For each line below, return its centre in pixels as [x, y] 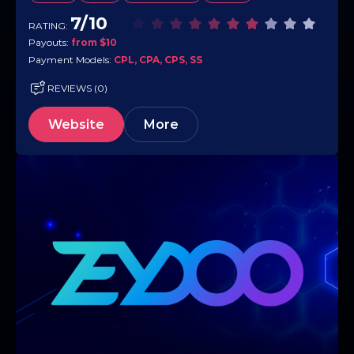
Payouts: [50, 43]
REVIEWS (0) [77, 88]
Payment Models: [71, 60]
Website [76, 125]
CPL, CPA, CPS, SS [158, 60]
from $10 [94, 43]
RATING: [49, 26]
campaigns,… [58, 17]
